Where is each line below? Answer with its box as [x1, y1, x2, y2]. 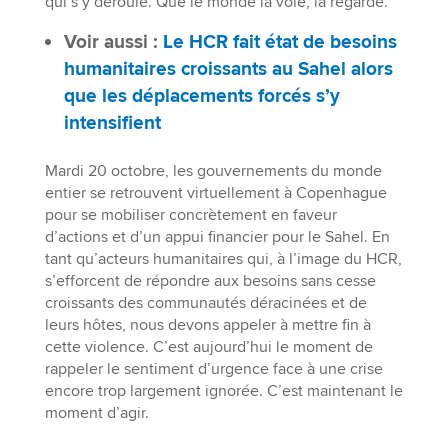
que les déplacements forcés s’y [63, 83, 340, 109]
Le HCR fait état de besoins [162, 29, 397, 55]
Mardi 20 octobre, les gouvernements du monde [44, 160, 382, 181]
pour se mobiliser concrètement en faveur [44, 204, 337, 225]
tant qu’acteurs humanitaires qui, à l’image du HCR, [44, 248, 402, 269]
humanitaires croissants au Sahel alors [63, 56, 393, 82]
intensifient [63, 110, 161, 136]
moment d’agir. [44, 402, 149, 423]
